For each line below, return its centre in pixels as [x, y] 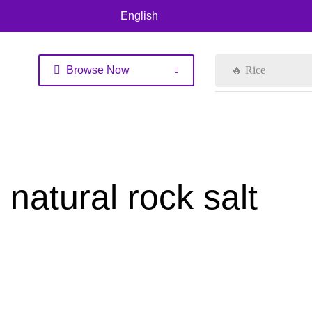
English [139, 16]
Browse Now [98, 70]
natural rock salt [134, 197]
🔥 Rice [249, 70]
